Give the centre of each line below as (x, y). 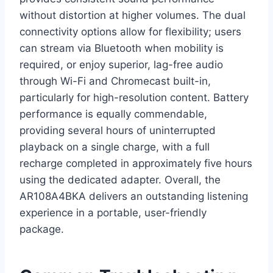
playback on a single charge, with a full (115, 147)
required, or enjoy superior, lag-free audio (121, 65)
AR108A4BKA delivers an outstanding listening (134, 197)
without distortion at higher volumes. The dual (133, 16)
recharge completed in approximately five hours (136, 164)
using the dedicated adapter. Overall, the (120, 180)
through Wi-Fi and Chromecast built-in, (115, 81)
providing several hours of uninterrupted (118, 131)
